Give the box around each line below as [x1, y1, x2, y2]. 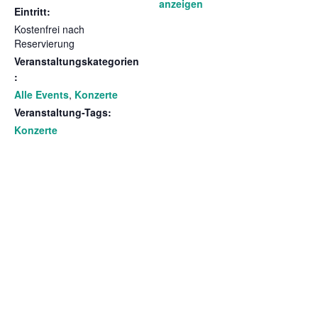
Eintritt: [14, 4, 50, 18]
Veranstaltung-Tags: [14, 105, 111, 119]
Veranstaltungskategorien [14, 54, 139, 68]
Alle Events [14, 87, 69, 102]
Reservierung [14, 36, 75, 50]
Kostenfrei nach [14, 22, 84, 36]
